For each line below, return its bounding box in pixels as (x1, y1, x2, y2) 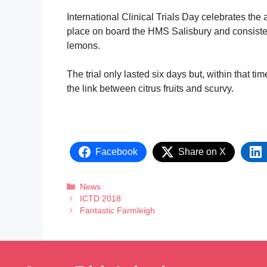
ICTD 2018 (79, 194, 121, 203)
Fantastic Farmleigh (79, 206, 155, 215)
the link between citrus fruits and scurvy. (67, 83, 234, 94)
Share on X (178, 146, 226, 157)
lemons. (67, 40, 100, 51)
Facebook (95, 146, 138, 157)
